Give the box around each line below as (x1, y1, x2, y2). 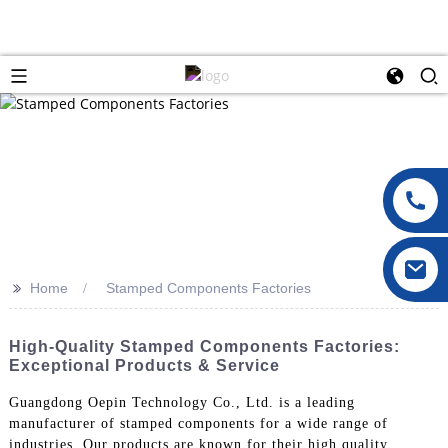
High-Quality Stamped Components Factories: (8, 337, 400, 355)
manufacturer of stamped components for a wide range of (8, 415, 388, 431)
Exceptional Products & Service (8, 356, 280, 374)
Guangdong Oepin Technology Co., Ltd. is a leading (8, 394, 355, 410)
